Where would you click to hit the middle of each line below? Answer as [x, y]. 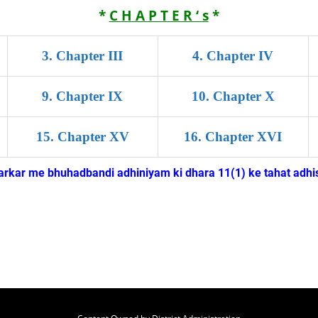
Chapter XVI [244, 137]
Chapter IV [240, 56]
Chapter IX [90, 96]
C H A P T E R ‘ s [159, 15]
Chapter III [90, 56]
